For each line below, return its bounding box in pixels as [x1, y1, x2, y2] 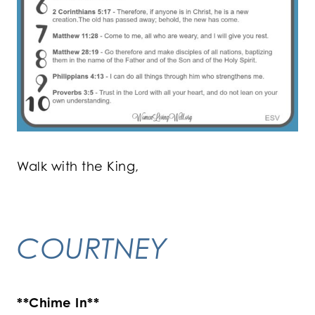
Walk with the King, [17, 157, 139, 174]
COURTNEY [17, 230, 167, 265]
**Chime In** [17, 294, 99, 310]
